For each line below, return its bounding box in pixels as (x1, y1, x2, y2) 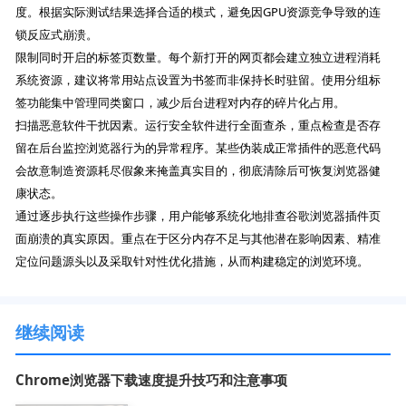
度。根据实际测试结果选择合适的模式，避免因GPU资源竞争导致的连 (15, 4, 382, 21)
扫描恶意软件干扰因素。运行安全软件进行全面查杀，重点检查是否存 (15, 117, 382, 134)
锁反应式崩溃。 (15, 26, 99, 43)
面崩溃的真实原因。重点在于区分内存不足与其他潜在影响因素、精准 (15, 230, 382, 247)
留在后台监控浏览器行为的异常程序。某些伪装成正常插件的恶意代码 (15, 140, 382, 157)
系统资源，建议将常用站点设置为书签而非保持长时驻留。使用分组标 (15, 72, 382, 89)
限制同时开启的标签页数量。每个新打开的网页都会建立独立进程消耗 (15, 49, 382, 66)
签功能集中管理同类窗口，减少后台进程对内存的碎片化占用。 (15, 94, 346, 111)
